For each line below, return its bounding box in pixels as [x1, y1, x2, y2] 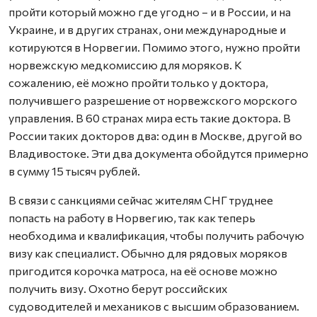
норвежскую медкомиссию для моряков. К [8, 58, 242, 71]
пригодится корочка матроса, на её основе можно [8, 264, 277, 277]
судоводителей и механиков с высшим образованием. [8, 299, 299, 313]
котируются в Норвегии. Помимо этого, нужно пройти [8, 40, 300, 54]
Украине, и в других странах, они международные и [8, 23, 286, 36]
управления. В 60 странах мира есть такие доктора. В [8, 111, 291, 125]
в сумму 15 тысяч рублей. [8, 164, 140, 178]
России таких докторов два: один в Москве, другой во [8, 129, 302, 142]
